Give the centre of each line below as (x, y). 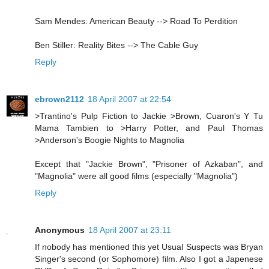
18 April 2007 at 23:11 (130, 230)
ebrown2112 (59, 99)
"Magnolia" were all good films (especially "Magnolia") (136, 176)
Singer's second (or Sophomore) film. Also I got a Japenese (149, 259)
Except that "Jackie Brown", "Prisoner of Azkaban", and (149, 164)
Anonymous (60, 230)
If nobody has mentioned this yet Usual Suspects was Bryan (149, 247)
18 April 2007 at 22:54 (129, 99)
